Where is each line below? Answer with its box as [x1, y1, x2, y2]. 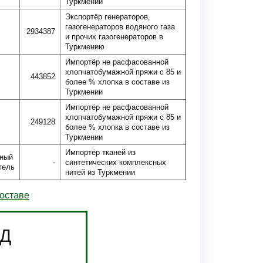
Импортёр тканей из [65, 148, 136, 157]
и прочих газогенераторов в [65, 32, 163, 41]
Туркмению [65, 42, 104, 51]
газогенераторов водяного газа [65, 22, 175, 31]
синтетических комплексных [65, 158, 166, 167]
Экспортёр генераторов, [65, 12, 150, 21]
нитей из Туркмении [65, 168, 135, 177]
